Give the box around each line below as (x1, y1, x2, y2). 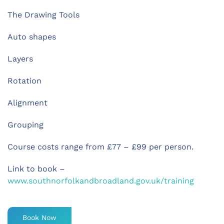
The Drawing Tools (7, 10, 79, 20)
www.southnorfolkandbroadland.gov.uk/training (7, 176, 194, 186)
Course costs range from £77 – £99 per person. (7, 142, 193, 152)
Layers (7, 54, 33, 64)
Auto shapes (7, 32, 56, 42)
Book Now (22, 213, 56, 222)
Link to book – (7, 164, 65, 174)
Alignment (7, 98, 47, 108)
